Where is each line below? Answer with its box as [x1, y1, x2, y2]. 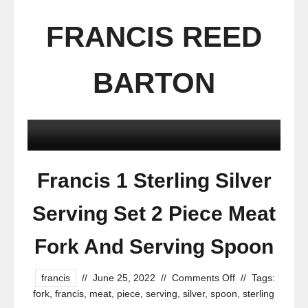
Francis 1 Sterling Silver [36, 169, 272, 192]
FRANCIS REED [46, 21, 262, 53]
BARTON [93, 67, 215, 99]
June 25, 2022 [92, 272, 155, 283]
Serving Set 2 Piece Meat [32, 202, 276, 225]
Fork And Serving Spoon [34, 235, 274, 258]
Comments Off [171, 272, 235, 283]
